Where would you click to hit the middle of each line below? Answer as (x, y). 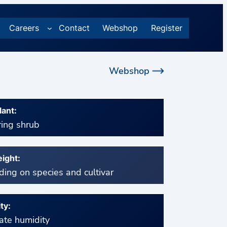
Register (167, 28)
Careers (24, 28)
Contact (74, 28)
